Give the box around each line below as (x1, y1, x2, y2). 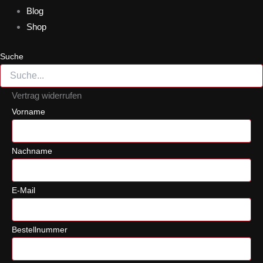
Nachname (12, 146, 52, 156)
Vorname (12, 106, 45, 116)
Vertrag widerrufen (12, 90, 82, 100)
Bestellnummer (12, 224, 68, 234)
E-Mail (12, 185, 35, 195)
